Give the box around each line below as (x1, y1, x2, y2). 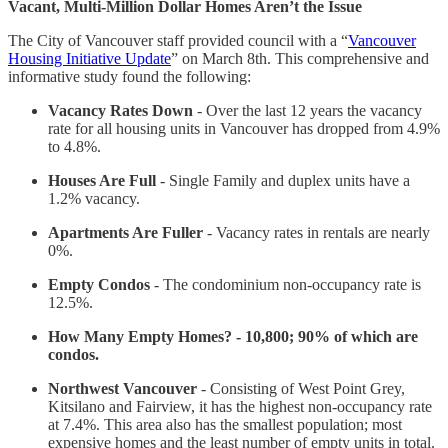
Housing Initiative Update (8, 50, 171, 68)
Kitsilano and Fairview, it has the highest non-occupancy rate (48, 398, 432, 416)
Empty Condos (48, 276, 150, 294)
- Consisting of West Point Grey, (197, 380, 405, 398)
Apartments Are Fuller (48, 224, 203, 242)
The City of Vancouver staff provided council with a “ (8, 32, 348, 50)
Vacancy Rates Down (48, 102, 193, 120)
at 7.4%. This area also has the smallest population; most (48, 416, 402, 434)
